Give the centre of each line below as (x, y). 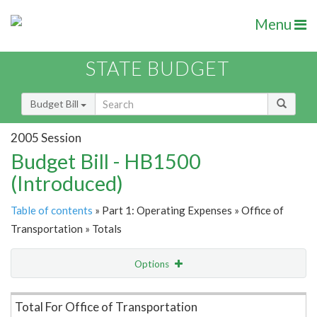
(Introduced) (67, 183)
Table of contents (52, 211)
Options (153, 264)
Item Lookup (42, 294)
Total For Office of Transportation (106, 307)
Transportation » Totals (66, 229)
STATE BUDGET (157, 69)
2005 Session (46, 137)
